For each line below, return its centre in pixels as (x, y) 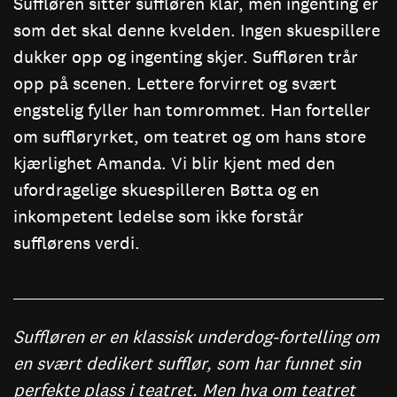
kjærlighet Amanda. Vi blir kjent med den (174, 163)
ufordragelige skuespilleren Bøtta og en (166, 189)
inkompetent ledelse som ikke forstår (159, 216)
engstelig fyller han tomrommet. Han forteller (192, 109)
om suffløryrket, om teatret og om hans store (190, 136)
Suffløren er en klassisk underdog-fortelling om (196, 336)
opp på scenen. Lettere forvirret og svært (175, 83)
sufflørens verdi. (77, 242)
